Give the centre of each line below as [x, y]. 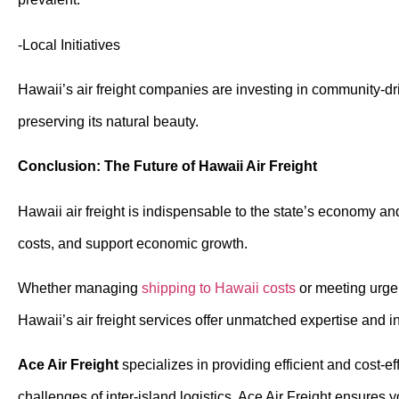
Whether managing [80, 289]
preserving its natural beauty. [108, 121]
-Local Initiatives [69, 45]
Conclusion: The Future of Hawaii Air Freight [167, 167]
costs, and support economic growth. [133, 243]
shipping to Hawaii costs [219, 289]
